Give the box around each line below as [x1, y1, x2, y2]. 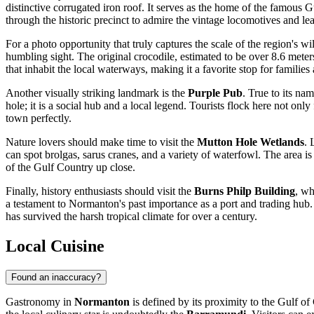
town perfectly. [6, 112, 71, 125]
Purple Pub [188, 87, 243, 100]
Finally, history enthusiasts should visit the [6, 185, 194, 198]
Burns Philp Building [194, 185, 295, 198]
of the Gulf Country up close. [6, 161, 135, 174]
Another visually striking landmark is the [6, 87, 188, 100]
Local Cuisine [6, 237, 104, 256]
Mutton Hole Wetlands [197, 136, 304, 149]
